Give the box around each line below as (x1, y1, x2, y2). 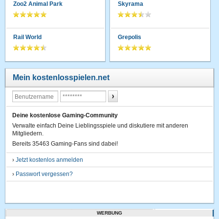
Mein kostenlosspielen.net (13, 73, 110, 82)
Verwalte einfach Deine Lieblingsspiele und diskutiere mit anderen (12, 122, 189, 129)
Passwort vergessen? (16, 171, 73, 177)
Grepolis (118, 34, 142, 41)
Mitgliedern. (12, 130, 44, 137)
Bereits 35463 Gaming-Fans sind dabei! (12, 140, 118, 147)
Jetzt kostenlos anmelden (16, 156, 84, 163)
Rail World (13, 34, 42, 41)
